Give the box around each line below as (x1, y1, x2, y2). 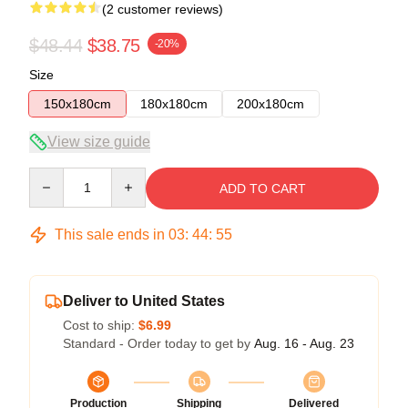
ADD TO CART (219, 180, 306, 196)
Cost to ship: (63, 317, 138, 332)
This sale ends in (51, 226, 168, 242)
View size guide (47, 133, 150, 149)
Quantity (28, 168, 76, 183)
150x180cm (44, 96, 111, 111)
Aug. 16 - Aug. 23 (254, 335, 354, 351)
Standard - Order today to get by (63, 335, 254, 351)
